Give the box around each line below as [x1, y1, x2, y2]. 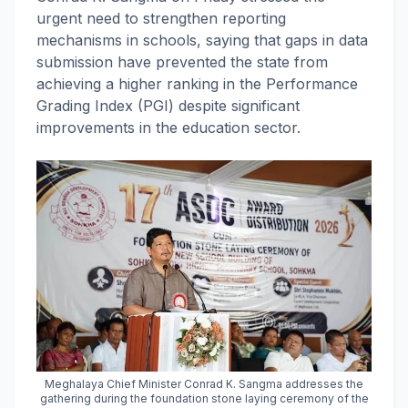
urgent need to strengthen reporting [36, 9, 286, 27]
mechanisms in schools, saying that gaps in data [36, 31, 368, 49]
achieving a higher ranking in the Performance [36, 75, 358, 93]
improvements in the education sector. [36, 118, 301, 137]
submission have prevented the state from [36, 53, 328, 71]
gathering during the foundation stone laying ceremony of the [39, 392, 369, 405]
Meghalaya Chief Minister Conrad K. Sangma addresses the [45, 377, 363, 391]
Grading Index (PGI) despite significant [36, 97, 300, 115]
